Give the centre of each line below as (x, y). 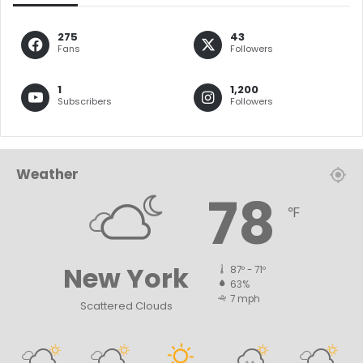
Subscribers (85, 101)
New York (126, 278)
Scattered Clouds (126, 305)
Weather (47, 174)
